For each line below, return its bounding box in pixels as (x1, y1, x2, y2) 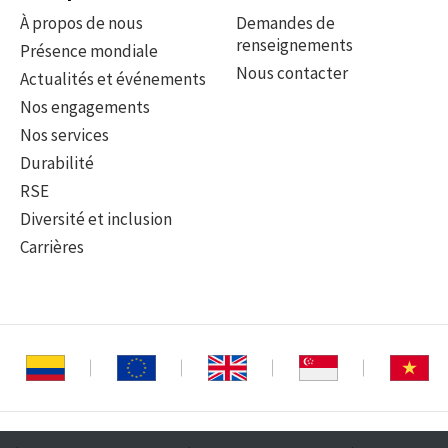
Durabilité (20, 152, 94, 174)
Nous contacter (236, 62, 348, 84)
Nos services (20, 124, 109, 146)
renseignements (236, 34, 353, 56)
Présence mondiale (20, 40, 158, 62)
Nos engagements (20, 96, 150, 118)
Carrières (20, 236, 84, 258)
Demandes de (236, 12, 335, 34)
